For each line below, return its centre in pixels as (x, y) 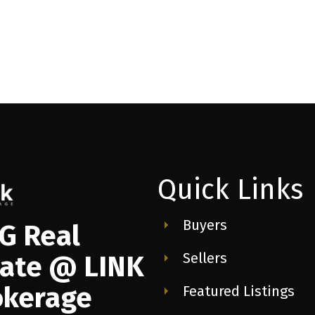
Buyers (205, 225)
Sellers (205, 258)
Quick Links (230, 189)
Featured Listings (238, 291)
